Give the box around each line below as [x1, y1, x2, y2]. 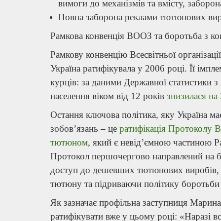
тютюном [50, 137, 88, 147]
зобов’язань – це [50, 123, 119, 134]
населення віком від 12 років [50, 90, 167, 101]
